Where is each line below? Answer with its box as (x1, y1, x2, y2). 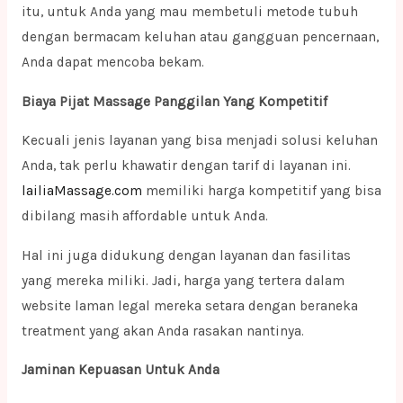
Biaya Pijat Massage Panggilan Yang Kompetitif (21, 93, 331, 110)
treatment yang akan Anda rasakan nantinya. (21, 322, 304, 339)
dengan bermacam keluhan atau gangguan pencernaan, (21, 29, 379, 46)
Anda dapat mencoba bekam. (21, 54, 204, 71)
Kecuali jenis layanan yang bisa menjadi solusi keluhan (21, 132, 378, 149)
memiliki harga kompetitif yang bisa (141, 183, 381, 200)
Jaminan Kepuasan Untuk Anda (21, 362, 219, 379)
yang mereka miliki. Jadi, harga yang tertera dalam (21, 272, 345, 289)
